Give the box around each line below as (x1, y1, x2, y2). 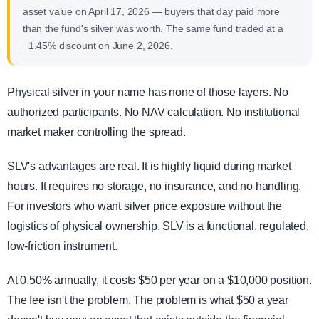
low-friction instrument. (7, 240, 117, 253)
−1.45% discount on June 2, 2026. (23, 40, 173, 52)
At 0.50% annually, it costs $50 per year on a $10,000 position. (7, 274, 312, 287)
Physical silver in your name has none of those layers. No (7, 86, 288, 99)
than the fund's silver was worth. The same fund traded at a (23, 23, 283, 35)
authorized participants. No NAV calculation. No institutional (7, 106, 300, 119)
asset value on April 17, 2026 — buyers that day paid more (23, 6, 280, 18)
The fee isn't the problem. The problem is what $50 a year (7, 294, 288, 307)
